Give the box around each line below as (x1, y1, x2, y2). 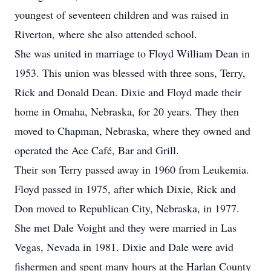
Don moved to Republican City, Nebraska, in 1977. (15, 201, 240, 215)
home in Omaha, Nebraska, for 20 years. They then (15, 104, 239, 119)
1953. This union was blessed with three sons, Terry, (15, 65, 246, 80)
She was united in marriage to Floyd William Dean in (15, 46, 250, 60)
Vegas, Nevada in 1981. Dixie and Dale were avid (15, 240, 233, 254)
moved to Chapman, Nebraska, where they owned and (15, 123, 250, 138)
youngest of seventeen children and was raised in (15, 7, 229, 22)
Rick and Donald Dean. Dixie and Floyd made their (15, 85, 241, 99)
